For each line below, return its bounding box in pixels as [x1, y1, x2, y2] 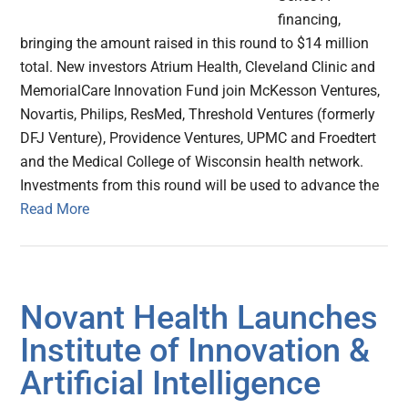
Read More [20, 200, 90, 219]
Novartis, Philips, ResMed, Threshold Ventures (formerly [20, 106, 376, 124]
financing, [278, 11, 342, 29]
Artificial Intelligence [20, 364, 321, 403]
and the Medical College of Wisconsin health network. [20, 153, 364, 171]
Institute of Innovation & [20, 331, 371, 371]
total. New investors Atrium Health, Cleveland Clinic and [20, 58, 376, 76]
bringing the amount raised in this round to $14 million [20, 35, 370, 53]
